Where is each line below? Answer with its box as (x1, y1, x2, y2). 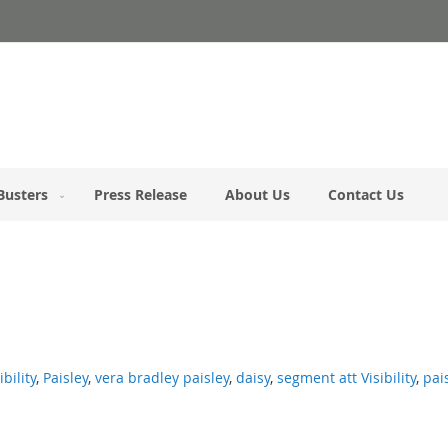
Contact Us (328, 185, 404, 205)
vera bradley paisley (94, 368, 229, 388)
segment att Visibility (276, 368, 416, 388)
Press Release (94, 185, 187, 205)
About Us (225, 185, 290, 205)
